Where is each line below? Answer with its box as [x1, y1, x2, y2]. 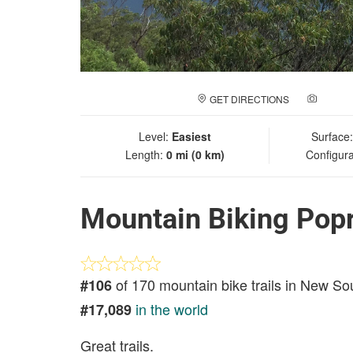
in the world [136, 299, 208, 319]
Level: [138, 128, 172, 144]
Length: [124, 147, 166, 162]
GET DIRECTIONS [210, 92, 289, 106]
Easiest [171, 128, 211, 144]
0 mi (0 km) [165, 147, 225, 162]
